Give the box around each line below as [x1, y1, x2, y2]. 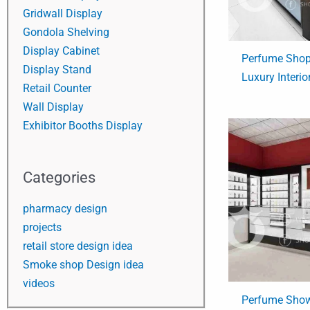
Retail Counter [23, 81, 91, 95]
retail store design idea [23, 239, 133, 253]
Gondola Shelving [23, 25, 109, 39]
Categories [23, 168, 95, 186]
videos [23, 277, 55, 291]
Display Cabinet [23, 44, 100, 57]
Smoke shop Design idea [23, 258, 144, 272]
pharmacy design [23, 202, 107, 216]
